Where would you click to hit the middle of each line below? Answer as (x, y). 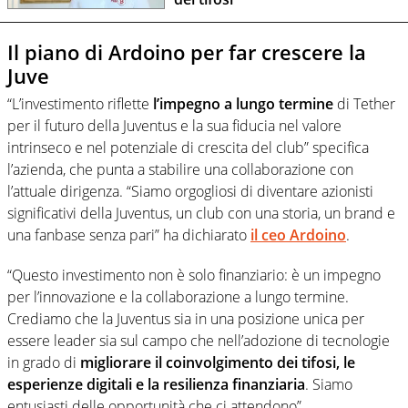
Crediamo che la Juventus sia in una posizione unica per (186, 318)
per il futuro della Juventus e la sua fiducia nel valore (174, 125)
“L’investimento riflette (78, 103)
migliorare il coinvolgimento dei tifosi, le (218, 362)
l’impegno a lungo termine (241, 103)
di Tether (364, 103)
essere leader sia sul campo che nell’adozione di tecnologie (199, 340)
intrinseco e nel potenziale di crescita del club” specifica (188, 147)
